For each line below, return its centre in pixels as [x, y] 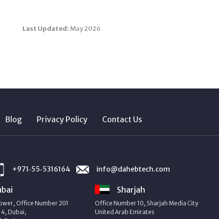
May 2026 [85, 29]
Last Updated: [46, 29]
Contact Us [122, 119]
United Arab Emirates [125, 212]
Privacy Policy [62, 119]
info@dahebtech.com [132, 169]
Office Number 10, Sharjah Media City [147, 203]
